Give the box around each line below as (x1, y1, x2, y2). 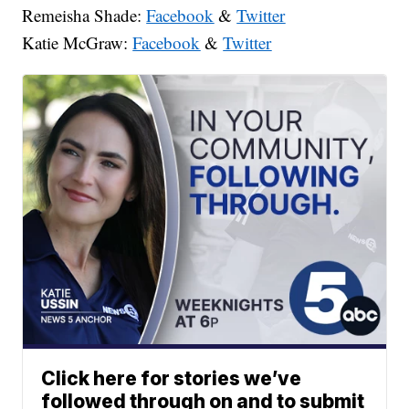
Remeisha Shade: (22, 3, 147, 26)
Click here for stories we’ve (41, 366, 302, 390)
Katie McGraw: (22, 30, 133, 54)
